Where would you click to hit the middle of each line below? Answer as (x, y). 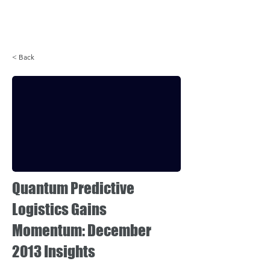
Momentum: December (82, 230)
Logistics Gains (59, 209)
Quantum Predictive (73, 188)
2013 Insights (54, 251)
